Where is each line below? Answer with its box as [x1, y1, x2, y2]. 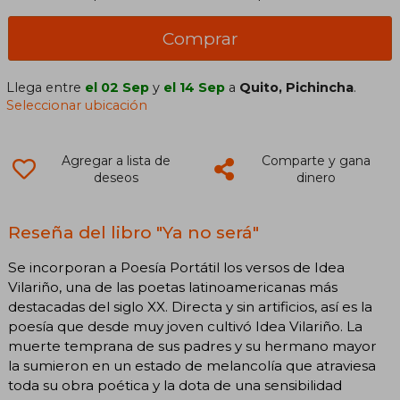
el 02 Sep [85, 79, 150, 96]
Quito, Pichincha [239, 79, 354, 96]
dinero [296, 169, 336, 186]
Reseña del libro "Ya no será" [8, 221, 259, 243]
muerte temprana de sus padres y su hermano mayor [8, 337, 377, 354]
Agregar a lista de [61, 152, 171, 169]
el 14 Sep [163, 79, 226, 96]
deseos [93, 169, 138, 186]
